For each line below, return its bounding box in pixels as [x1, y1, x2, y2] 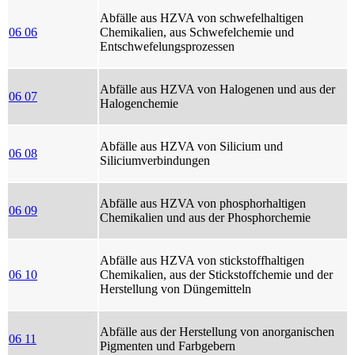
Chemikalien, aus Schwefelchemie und [100, 25, 294, 39]
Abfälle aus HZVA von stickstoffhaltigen [100, 253, 304, 267]
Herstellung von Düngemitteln [100, 281, 251, 296]
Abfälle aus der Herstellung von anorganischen [100, 324, 334, 338]
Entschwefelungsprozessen [100, 39, 235, 53]
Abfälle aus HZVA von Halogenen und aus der [100, 82, 335, 96]
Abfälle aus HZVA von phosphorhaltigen [100, 196, 306, 210]
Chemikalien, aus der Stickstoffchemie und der [100, 267, 333, 281]
